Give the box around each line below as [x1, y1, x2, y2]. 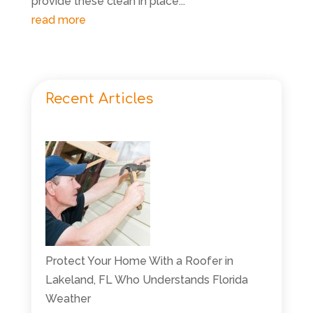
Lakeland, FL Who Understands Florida [45, 272, 248, 286]
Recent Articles [45, 90, 153, 107]
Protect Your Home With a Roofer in [45, 254, 233, 268]
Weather [45, 291, 91, 305]
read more [31, 13, 86, 27]
